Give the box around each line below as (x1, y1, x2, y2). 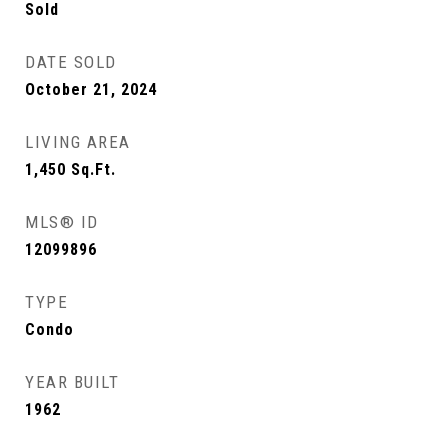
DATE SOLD (25, 52, 117, 72)
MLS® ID (25, 212, 99, 232)
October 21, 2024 (25, 80, 157, 99)
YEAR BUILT (25, 372, 119, 392)
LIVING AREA (25, 132, 131, 152)
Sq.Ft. (71, 160, 116, 179)
